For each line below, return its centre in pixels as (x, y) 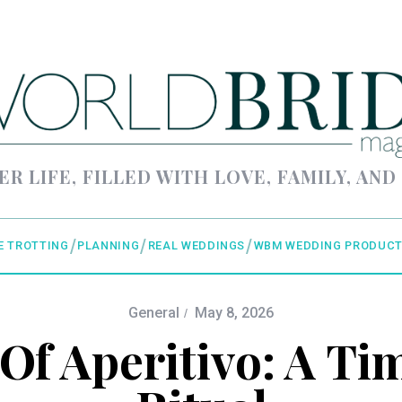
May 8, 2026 (234, 313)
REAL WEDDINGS (197, 246)
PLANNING (109, 246)
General (154, 313)
